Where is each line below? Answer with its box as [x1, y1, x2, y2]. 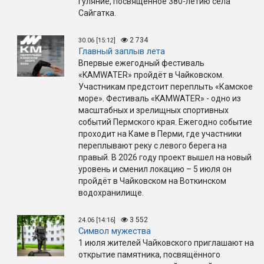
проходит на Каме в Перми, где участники [78, 128, 242, 138]
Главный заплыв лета [78, 45, 165, 57]
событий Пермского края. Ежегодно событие [78, 117, 252, 127]
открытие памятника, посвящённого [78, 249, 220, 259]
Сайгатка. [78, 8, 118, 18]
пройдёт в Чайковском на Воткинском [78, 176, 226, 186]
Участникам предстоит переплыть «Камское [78, 81, 253, 91]
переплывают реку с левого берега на [78, 140, 227, 150]
